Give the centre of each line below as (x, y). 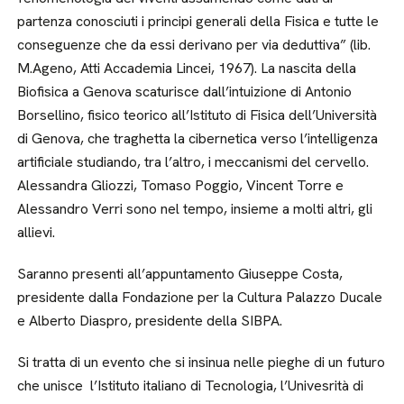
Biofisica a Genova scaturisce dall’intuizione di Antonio (185, 92)
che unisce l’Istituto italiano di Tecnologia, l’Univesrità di (191, 386)
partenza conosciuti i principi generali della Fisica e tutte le (198, 21)
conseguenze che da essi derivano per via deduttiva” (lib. (194, 45)
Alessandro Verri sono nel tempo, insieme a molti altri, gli (195, 209)
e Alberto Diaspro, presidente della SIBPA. (150, 321)
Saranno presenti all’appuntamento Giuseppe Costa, (180, 274)
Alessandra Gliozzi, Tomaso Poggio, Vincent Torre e (181, 185)
